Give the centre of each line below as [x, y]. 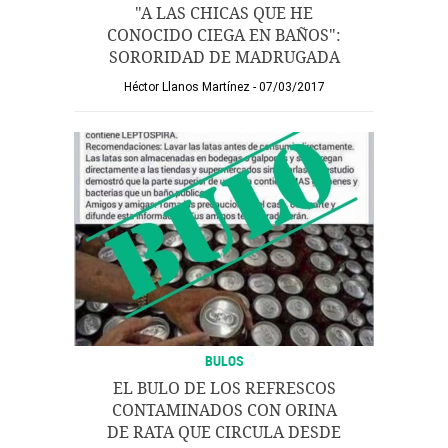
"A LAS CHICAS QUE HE [224, 13]
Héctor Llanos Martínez [186, 87]
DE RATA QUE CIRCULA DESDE [224, 432]
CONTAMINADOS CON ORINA [224, 410]
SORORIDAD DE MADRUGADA [224, 57]
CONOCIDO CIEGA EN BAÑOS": [224, 35]
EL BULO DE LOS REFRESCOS [224, 388]
